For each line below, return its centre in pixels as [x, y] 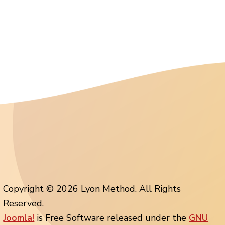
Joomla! [19, 218]
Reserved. [24, 203]
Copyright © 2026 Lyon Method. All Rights [92, 189]
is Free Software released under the [112, 218]
